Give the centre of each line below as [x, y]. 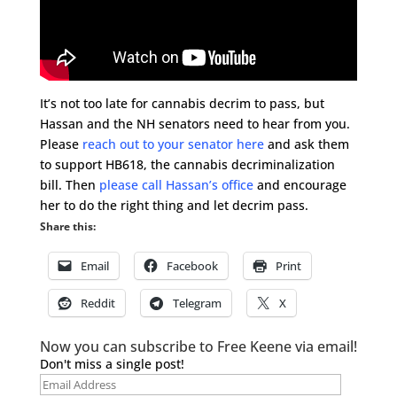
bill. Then [69, 184]
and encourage [300, 184]
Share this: [67, 226]
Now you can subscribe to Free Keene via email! [198, 346]
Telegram [197, 303]
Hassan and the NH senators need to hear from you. [195, 123]
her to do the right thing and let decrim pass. [174, 205]
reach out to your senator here [173, 144]
